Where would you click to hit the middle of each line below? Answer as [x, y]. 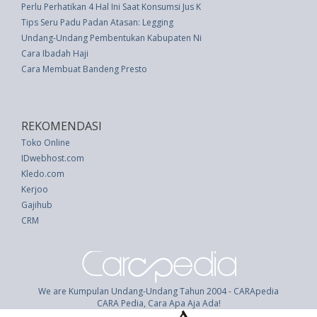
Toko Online [46, 143]
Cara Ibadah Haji [55, 53]
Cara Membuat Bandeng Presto [84, 69]
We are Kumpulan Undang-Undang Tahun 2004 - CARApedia [158, 291]
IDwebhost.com [53, 158]
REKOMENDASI [62, 126]
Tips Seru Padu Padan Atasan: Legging [97, 22]
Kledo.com [43, 174]
